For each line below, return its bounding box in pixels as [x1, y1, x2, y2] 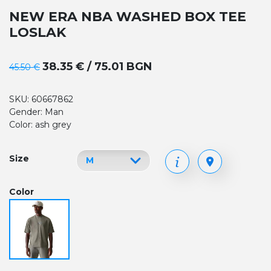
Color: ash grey [9, 119, 71, 130]
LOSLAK [9, 24, 66, 41]
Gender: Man [9, 106, 64, 117]
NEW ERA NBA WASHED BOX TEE [9, 8, 246, 25]
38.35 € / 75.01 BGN [42, 60, 152, 73]
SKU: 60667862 [9, 94, 73, 105]
